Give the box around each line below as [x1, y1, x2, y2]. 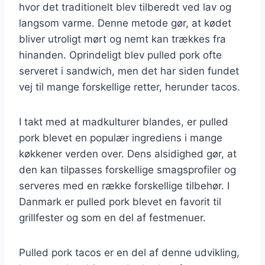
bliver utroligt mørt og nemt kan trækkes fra [19, 33, 226, 45]
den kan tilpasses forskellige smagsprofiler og [19, 163, 236, 176]
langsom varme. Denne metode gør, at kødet [19, 17, 231, 29]
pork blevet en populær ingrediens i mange [19, 131, 222, 144]
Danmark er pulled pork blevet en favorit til [19, 195, 221, 208]
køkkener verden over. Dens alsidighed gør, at [19, 147, 237, 160]
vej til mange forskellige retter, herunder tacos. [19, 80, 240, 93]
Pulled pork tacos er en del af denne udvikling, [19, 246, 240, 258]
